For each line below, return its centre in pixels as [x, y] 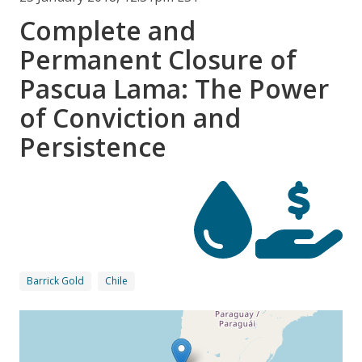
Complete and [107, 31]
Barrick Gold [55, 281]
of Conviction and [130, 118]
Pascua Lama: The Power [174, 89]
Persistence [93, 147]
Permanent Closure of [158, 60]
